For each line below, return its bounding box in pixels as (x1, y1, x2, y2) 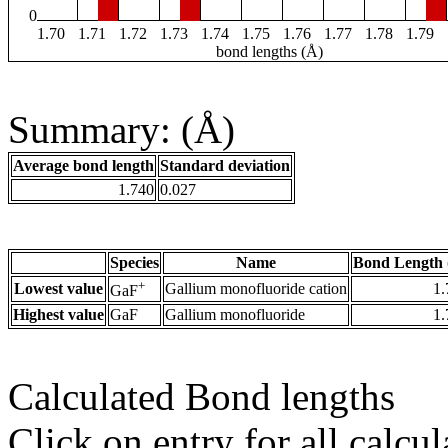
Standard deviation (160, 157, 290, 175)
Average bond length (13, 157, 154, 175)
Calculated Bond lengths (8, 375, 395, 419)
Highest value (13, 306, 104, 324)
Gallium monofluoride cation (165, 280, 347, 298)
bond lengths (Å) (215, 43, 323, 61)
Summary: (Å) (8, 108, 235, 152)
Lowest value (14, 280, 103, 298)
